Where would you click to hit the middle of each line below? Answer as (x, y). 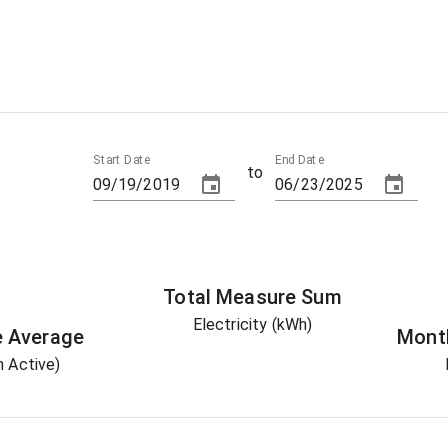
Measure (256, 297)
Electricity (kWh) (252, 324)
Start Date (121, 160)
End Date (300, 160)
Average (43, 337)
